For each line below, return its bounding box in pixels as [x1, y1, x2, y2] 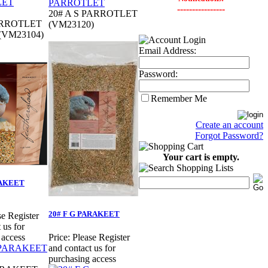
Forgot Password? [195, 130, 263, 141]
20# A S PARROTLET [48, 8, 138, 19]
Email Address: [139, 45, 196, 56]
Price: [48, 232, 70, 243]
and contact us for [48, 243, 115, 254]
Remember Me [151, 93, 207, 103]
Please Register [72, 232, 130, 243]
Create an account [196, 120, 263, 130]
